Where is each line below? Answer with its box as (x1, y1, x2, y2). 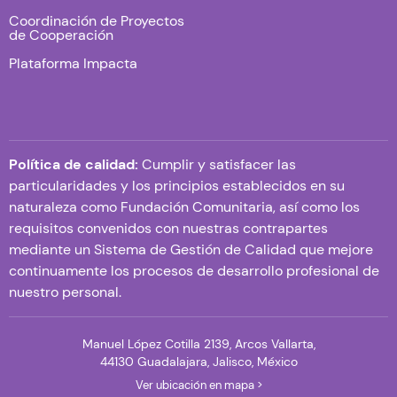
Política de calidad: (9, 155, 138, 174)
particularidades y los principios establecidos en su (9, 176, 345, 195)
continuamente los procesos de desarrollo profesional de (9, 261, 379, 280)
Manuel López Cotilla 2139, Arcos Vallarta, (82, 336, 315, 352)
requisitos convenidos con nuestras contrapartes (9, 219, 328, 237)
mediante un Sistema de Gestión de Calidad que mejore (9, 240, 373, 259)
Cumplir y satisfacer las (138, 155, 296, 174)
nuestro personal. (9, 283, 121, 301)
